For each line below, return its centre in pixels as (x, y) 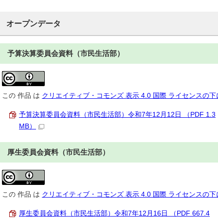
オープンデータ (34, 23)
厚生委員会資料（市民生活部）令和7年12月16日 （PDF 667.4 (114, 213)
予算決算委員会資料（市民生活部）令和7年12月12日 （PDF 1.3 (117, 115)
